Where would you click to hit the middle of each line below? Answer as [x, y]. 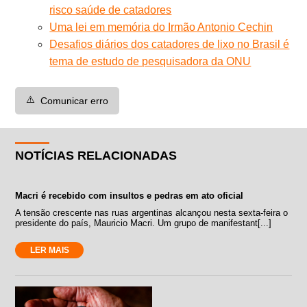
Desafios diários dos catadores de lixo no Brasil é [170, 44]
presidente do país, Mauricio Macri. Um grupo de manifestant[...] [144, 223]
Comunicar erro [75, 100]
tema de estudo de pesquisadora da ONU [150, 61]
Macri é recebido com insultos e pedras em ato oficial [130, 195]
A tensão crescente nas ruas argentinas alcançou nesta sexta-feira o [152, 212]
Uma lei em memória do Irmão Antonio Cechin [161, 27]
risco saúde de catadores [111, 10]
